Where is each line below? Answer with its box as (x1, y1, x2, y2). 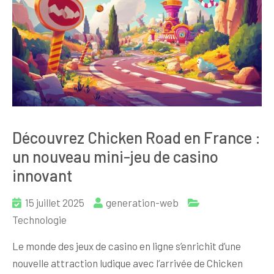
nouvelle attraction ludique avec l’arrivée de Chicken (12, 256, 243, 269)
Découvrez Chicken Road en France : (12, 127, 261, 147)
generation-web (106, 196, 179, 209)
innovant (12, 165, 72, 185)
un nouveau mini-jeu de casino (12, 146, 218, 166)
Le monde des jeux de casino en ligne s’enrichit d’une (12, 239, 241, 252)
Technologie (12, 213, 67, 226)
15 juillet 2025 (25, 196, 84, 209)
